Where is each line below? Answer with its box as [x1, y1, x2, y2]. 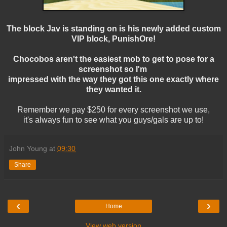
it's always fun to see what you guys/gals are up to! [23, 115, 204, 124]
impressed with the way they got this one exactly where [8, 74, 219, 84]
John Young [9, 144, 47, 153]
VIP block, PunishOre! [71, 34, 156, 43]
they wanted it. [86, 85, 141, 94]
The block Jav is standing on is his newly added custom [6, 24, 221, 33]
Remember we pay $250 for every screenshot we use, [17, 105, 210, 114]
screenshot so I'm [78, 64, 147, 73]
